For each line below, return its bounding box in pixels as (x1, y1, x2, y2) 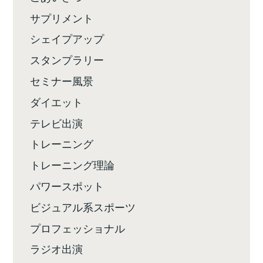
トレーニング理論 (30, 157, 115, 173)
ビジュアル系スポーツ (30, 198, 136, 214)
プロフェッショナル (30, 220, 126, 235)
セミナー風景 (30, 73, 94, 88)
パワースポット (30, 177, 104, 193)
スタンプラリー (30, 52, 104, 68)
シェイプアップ (30, 31, 104, 46)
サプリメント (30, 9, 94, 25)
